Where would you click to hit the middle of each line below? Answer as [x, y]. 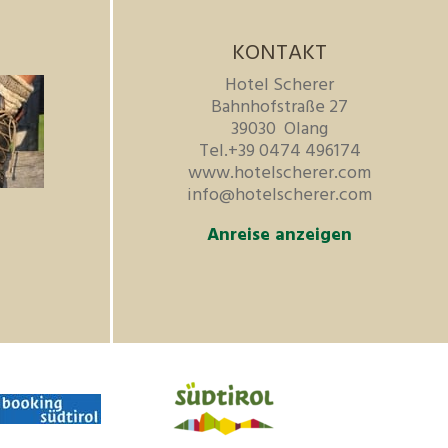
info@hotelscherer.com [280, 196]
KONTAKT [280, 54]
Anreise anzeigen [280, 236]
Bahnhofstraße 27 [280, 108]
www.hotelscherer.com [280, 174]
